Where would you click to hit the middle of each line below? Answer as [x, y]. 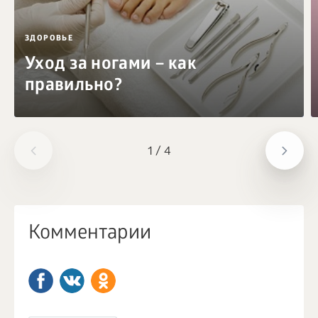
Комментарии [90, 234]
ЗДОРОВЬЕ [49, 38]
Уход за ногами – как [111, 65]
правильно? [74, 86]
